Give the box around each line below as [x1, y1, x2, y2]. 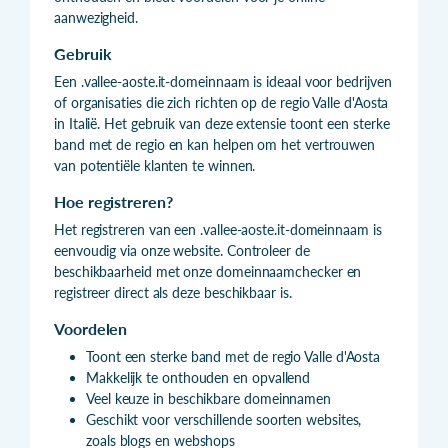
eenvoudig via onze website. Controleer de [54, 241, 310, 259]
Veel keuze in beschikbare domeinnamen [86, 389, 332, 407]
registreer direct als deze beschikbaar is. [54, 283, 292, 301]
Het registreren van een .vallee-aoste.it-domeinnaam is [54, 220, 382, 238]
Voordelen [54, 318, 128, 338]
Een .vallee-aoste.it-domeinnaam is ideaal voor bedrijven [54, 72, 392, 90]
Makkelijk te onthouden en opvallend [86, 368, 311, 386]
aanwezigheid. [54, 8, 138, 26]
